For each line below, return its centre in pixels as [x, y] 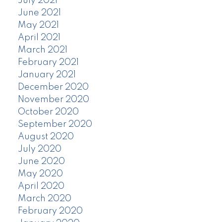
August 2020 [46, 137]
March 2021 [42, 50]
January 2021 [47, 75]
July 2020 [39, 149]
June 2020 [41, 162]
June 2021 [39, 13]
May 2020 [40, 174]
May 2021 [38, 26]
